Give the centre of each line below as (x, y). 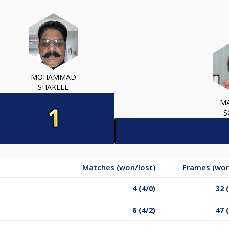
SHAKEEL (53, 87)
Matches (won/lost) (119, 167)
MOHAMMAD (53, 77)
